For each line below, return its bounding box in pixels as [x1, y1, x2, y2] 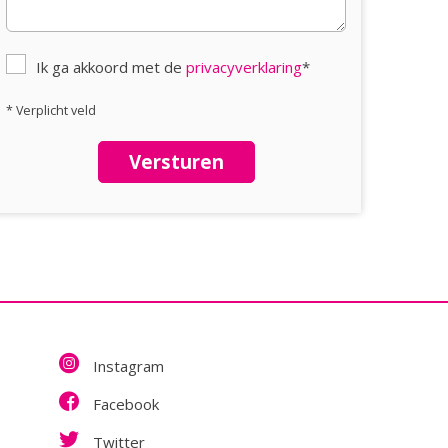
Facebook [88, 394, 159, 414]
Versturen [128, 149, 224, 174]
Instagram [88, 356, 164, 376]
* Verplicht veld [6, 102, 96, 119]
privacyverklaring [186, 57, 302, 77]
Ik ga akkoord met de [36, 57, 186, 77]
